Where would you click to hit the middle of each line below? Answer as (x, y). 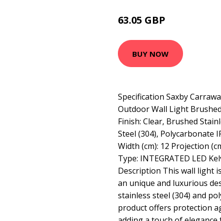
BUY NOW (150, 54)
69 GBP (178, 21)
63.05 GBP (143, 20)
